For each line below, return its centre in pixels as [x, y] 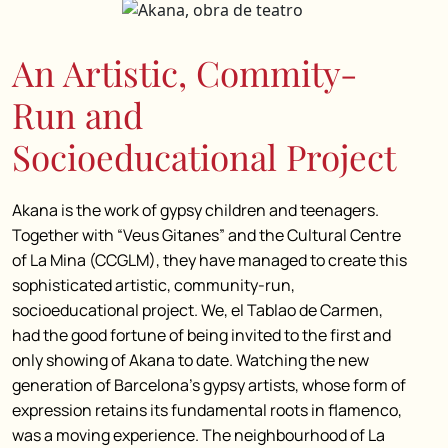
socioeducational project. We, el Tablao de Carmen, [197, 310]
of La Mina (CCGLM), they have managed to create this [209, 260]
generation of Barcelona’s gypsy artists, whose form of [209, 385]
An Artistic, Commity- [184, 72]
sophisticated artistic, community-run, [153, 285]
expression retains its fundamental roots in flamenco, [207, 410]
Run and [77, 114]
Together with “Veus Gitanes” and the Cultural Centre [206, 235]
